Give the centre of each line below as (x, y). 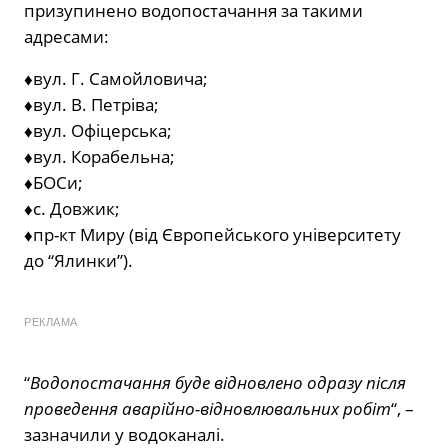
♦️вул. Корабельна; (99, 157)
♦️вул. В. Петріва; (91, 105)
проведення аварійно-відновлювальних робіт (207, 409)
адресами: (66, 37)
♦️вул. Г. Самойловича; (116, 79)
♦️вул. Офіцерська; (98, 131)
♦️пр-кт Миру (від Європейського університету (212, 235)
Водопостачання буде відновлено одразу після (218, 383)
